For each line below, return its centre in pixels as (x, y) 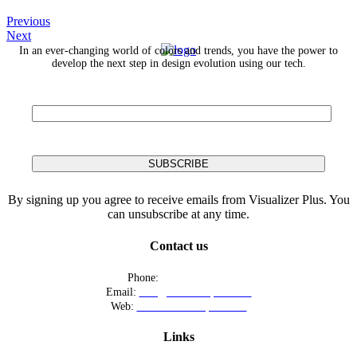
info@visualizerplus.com (195, 292)
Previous (28, 22)
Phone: (145, 277)
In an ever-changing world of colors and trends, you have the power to (178, 51)
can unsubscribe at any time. (178, 214)
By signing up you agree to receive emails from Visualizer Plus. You (178, 200)
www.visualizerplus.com (192, 306)
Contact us (178, 245)
